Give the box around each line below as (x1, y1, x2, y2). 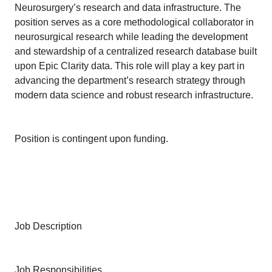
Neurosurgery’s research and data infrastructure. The (15, 2, 241, 13)
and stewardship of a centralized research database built (15, 46, 257, 56)
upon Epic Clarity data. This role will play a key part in (15, 61, 245, 71)
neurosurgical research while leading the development (15, 32, 248, 42)
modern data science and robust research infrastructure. (15, 90, 253, 100)
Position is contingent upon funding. (15, 134, 168, 144)
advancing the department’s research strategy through (15, 75, 245, 86)
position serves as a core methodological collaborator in (15, 17, 254, 27)
